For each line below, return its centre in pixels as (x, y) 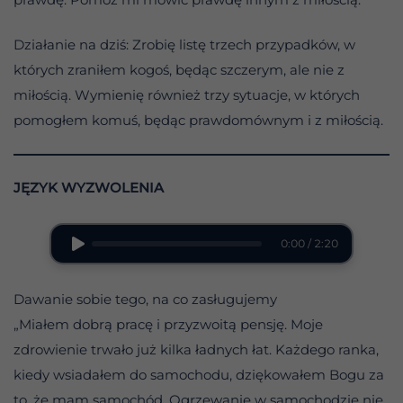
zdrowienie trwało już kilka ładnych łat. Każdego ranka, (196, 350)
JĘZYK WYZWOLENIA (89, 188)
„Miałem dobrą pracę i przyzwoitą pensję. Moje (168, 325)
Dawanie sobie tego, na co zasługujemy (145, 300)
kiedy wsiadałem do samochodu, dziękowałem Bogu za (199, 375)
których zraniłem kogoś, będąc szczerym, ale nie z (179, 70)
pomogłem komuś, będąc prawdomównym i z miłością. (198, 121)
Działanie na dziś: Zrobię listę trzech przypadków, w (184, 45)
